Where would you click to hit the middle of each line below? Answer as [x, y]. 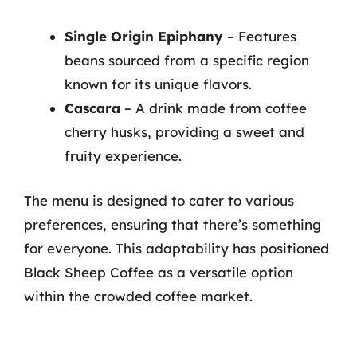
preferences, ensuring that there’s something [173, 224]
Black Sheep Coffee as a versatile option [159, 272]
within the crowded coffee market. [138, 296]
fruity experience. [123, 156]
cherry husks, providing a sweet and [184, 132]
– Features [260, 36]
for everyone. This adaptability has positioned [177, 248]
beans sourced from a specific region [187, 60]
